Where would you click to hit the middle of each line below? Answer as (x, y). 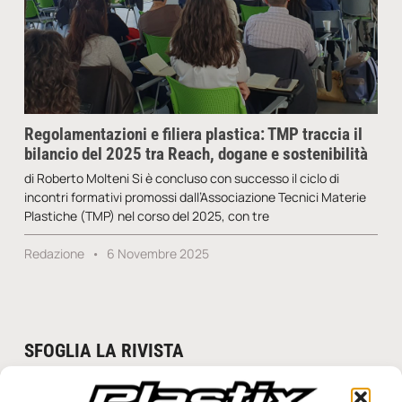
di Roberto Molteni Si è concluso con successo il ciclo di (181, 178)
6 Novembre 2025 (156, 253)
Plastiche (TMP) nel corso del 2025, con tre (146, 215)
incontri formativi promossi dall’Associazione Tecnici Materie (195, 197)
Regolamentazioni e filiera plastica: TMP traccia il (193, 134)
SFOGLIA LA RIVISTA (104, 350)
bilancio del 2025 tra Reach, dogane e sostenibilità (196, 153)
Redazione (55, 253)
